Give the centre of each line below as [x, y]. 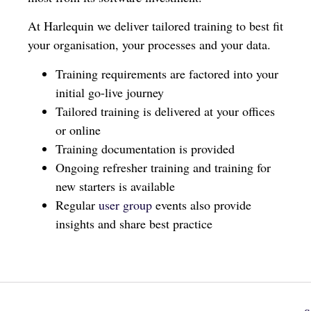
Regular [77, 204]
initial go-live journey [110, 92]
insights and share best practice [134, 223]
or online [78, 129]
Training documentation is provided [145, 148]
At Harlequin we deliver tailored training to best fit [155, 26]
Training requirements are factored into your [167, 73]
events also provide [202, 204]
